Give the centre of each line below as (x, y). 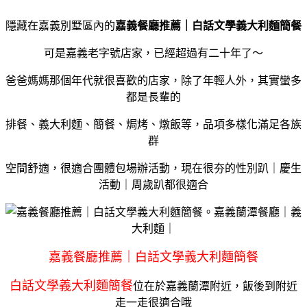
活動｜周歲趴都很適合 (153, 184)
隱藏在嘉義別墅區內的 (60, 25)
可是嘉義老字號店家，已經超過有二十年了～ (153, 53)
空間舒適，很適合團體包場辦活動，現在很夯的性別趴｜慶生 (153, 168)
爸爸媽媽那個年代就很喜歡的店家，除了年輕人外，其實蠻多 (153, 80)
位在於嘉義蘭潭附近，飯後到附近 (215, 286)
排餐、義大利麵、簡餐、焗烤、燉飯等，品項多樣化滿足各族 (153, 124)
